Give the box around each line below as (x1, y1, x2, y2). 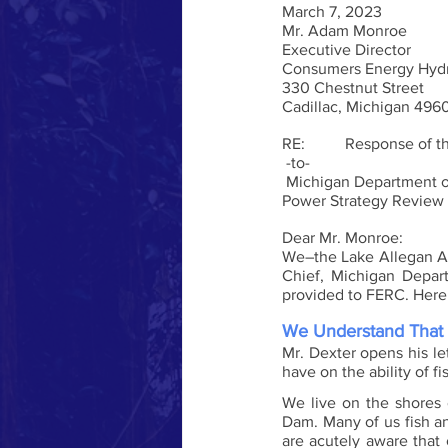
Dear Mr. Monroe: (282, 228, 403, 246)
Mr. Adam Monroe (282, 21, 407, 39)
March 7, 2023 (282, 2, 382, 20)
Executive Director (282, 40, 411, 58)
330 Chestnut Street (282, 78, 424, 96)
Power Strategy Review (282, 191, 444, 209)
